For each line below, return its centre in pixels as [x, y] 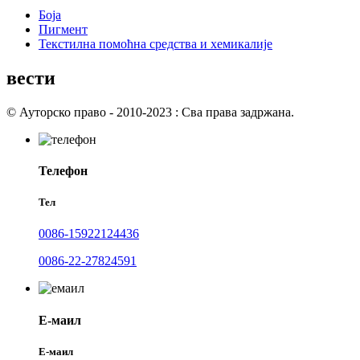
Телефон [63, 170]
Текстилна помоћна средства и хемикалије [155, 43]
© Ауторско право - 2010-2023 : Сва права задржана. [150, 112]
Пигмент [63, 29]
